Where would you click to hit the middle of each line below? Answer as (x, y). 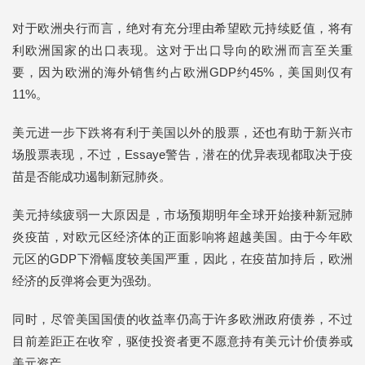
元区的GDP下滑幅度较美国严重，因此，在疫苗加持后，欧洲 (182, 258)
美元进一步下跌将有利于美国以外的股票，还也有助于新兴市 (182, 132)
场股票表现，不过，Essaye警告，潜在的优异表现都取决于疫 (182, 154)
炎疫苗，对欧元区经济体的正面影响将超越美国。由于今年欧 (182, 236)
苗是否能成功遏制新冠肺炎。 (92, 176)
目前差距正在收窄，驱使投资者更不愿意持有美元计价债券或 (182, 341)
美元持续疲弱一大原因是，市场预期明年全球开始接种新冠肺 (182, 214)
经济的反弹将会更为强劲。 (86, 280)
